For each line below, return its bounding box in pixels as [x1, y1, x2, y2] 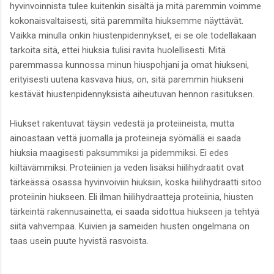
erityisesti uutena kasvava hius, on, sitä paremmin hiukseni [10, 74, 243, 86]
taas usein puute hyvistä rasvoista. [10, 235, 149, 247]
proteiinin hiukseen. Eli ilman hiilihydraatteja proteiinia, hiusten [10, 191, 253, 203]
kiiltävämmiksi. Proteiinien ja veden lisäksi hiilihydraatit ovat [10, 162, 244, 174]
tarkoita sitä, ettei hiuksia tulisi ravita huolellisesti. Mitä [10, 45, 226, 56]
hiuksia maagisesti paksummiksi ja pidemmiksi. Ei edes [10, 147, 229, 159]
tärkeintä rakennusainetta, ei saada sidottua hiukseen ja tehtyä [10, 206, 259, 218]
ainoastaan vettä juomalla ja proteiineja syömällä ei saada [10, 133, 241, 144]
